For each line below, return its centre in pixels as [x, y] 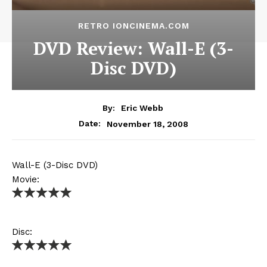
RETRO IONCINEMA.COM [133, 26]
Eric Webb [142, 108]
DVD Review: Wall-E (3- [133, 49]
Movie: [26, 180]
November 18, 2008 [148, 124]
